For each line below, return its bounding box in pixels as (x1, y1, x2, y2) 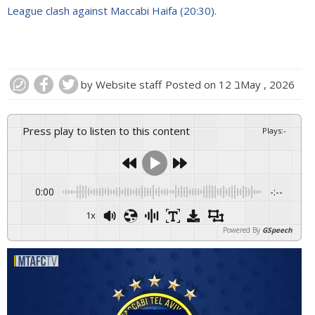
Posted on (165, 77, 219, 91)
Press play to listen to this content (30, 123, 190, 138)
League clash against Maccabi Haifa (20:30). (7, 3, 217, 18)
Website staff (96, 77, 162, 91)
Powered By (223, 224, 260, 235)
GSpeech (262, 224, 292, 235)
